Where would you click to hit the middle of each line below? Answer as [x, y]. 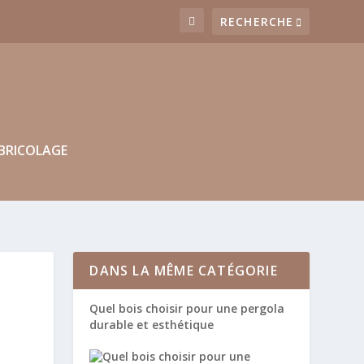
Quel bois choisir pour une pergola [187, 308]
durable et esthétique [152, 324]
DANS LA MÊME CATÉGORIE [184, 270]
